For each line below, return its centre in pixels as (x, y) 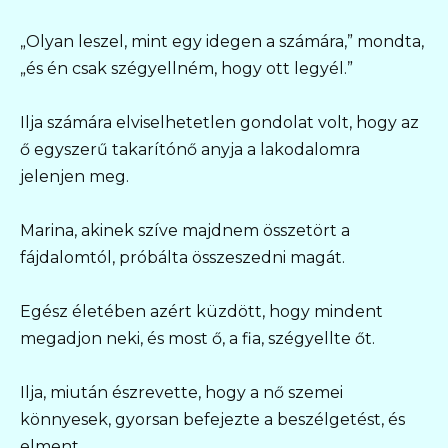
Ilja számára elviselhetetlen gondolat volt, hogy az (219, 122)
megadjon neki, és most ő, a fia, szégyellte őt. (197, 339)
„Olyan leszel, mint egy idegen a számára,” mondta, (222, 41)
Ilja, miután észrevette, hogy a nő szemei (181, 393)
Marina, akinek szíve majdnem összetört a (185, 230)
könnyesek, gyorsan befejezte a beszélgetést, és (212, 420)
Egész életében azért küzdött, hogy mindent (201, 312)
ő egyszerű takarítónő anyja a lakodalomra (190, 149)
